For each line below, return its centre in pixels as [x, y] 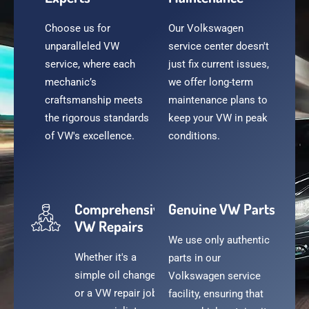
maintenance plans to [218, 100]
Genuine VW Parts [222, 208]
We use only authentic [219, 240]
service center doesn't [219, 46]
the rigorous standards [97, 118]
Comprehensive [121, 208]
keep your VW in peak [218, 118]
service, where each [90, 64]
